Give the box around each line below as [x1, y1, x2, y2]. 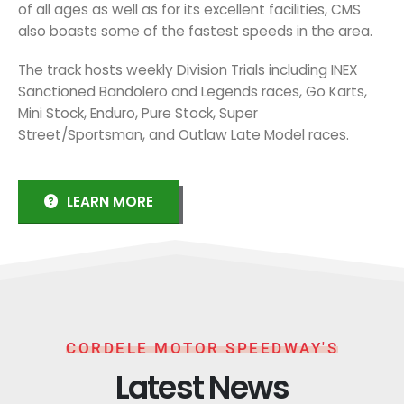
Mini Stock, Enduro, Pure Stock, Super [18, 103, 258, 123]
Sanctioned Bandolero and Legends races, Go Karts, [18, 81, 367, 101]
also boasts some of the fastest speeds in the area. [18, 22, 372, 41]
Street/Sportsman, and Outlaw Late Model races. [18, 124, 349, 144]
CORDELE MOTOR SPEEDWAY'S [66, 339, 338, 358]
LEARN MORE [67, 191, 153, 211]
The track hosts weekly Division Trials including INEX [18, 60, 358, 79]
